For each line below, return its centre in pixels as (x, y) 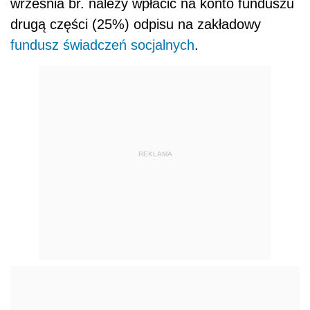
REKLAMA (155, 154)
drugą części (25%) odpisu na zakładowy (136, 25)
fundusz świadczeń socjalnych (102, 45)
